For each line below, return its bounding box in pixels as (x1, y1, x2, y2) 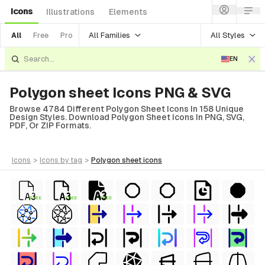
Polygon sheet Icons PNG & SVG (9, 85, 231, 101)
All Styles (211, 30, 245, 40)
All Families (89, 30, 130, 40)
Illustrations (46, 7, 95, 17)
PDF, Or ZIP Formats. (9, 121, 91, 130)
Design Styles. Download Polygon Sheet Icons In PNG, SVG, (9, 112, 244, 122)
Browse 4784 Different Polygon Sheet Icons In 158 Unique (9, 104, 244, 114)
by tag (60, 156, 82, 164)
